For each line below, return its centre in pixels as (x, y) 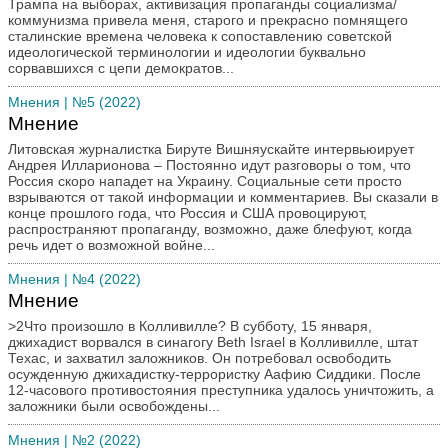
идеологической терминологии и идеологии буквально (187, 52)
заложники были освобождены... (114, 406)
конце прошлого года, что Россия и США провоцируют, (187, 213)
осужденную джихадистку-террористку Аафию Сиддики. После (214, 374)
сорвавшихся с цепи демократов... (121, 68)
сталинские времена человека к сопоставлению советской (200, 36)
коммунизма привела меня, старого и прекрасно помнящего (208, 20)
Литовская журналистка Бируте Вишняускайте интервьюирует (211, 149)
